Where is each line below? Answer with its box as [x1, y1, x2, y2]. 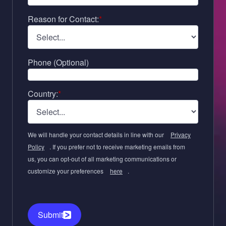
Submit [38, 209, 63, 221]
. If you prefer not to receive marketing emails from [49, 142, 185, 151]
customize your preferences [28, 166, 105, 176]
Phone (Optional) [28, 56, 89, 68]
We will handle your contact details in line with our [28, 130, 165, 139]
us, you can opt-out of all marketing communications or [28, 154, 177, 163]
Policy [28, 142, 44, 151]
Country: [28, 88, 58, 100]
